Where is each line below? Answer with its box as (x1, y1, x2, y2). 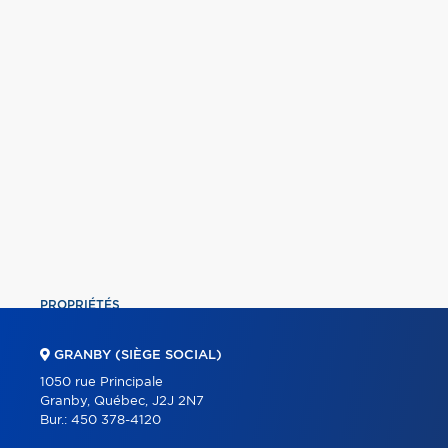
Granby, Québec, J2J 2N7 (40, 394, 204, 408)
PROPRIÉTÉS (40, 298, 120, 311)
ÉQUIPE (40, 366, 87, 379)
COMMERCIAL (40, 332, 125, 345)
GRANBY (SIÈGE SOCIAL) (50, 348, 222, 362)
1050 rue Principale (40, 375, 163, 389)
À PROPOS (40, 400, 106, 413)
